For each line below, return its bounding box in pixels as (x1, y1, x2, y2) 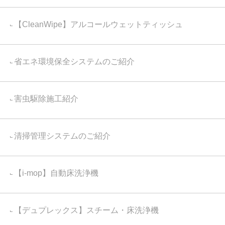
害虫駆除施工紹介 (14, 94, 78, 103)
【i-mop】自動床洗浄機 (14, 169, 98, 177)
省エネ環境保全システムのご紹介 (14, 57, 135, 66)
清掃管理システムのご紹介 (14, 132, 110, 140)
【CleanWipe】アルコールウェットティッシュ (14, 20, 183, 29)
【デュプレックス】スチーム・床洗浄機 (14, 206, 159, 214)
